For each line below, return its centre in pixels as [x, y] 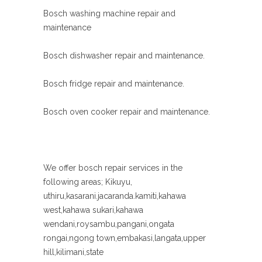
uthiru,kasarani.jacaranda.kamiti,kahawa [115, 196]
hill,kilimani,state [73, 252]
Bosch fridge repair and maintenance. [114, 84]
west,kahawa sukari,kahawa [93, 210]
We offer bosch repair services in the [113, 168]
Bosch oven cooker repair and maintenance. [127, 112]
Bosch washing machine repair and [109, 13]
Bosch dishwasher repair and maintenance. [124, 56]
